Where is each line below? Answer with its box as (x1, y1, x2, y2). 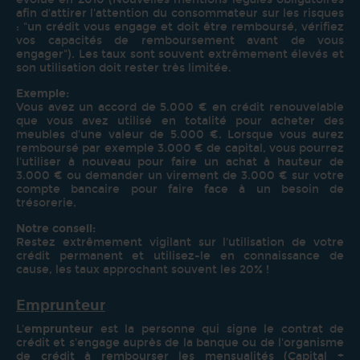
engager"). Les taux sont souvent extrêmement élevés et (16, 47, 344, 61)
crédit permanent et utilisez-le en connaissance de (16, 248, 344, 263)
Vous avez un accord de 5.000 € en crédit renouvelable (16, 100, 344, 114)
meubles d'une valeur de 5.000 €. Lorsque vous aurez (16, 127, 344, 141)
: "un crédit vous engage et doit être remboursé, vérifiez (16, 19, 344, 34)
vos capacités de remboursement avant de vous (16, 33, 344, 47)
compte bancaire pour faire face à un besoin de (16, 182, 344, 196)
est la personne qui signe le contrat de (100, 321, 344, 336)
